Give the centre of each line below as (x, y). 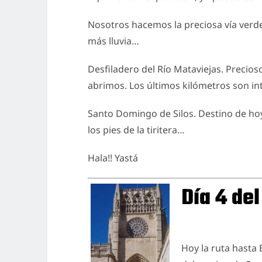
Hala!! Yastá (113, 158)
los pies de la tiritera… (136, 130)
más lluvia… (113, 41)
